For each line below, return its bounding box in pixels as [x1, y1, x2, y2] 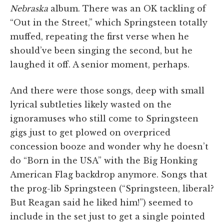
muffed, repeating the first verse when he [10, 31, 189, 41]
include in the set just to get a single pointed [10, 211, 205, 221]
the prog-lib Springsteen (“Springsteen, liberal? [10, 183, 214, 193]
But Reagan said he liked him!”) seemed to [10, 197, 193, 207]
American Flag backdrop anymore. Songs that [10, 169, 207, 179]
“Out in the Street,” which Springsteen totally [10, 17, 207, 27]
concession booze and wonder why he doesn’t [10, 141, 208, 151]
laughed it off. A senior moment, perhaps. [10, 59, 189, 69]
